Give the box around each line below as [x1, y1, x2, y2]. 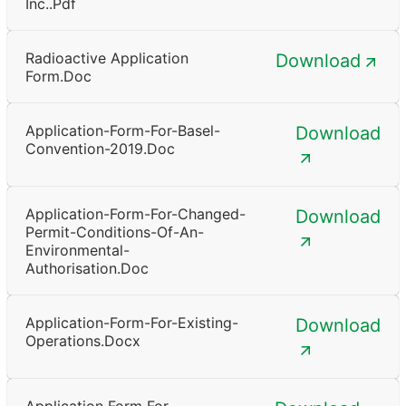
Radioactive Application [25, 48, 188, 67]
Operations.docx [25, 331, 140, 350]
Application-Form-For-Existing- [25, 313, 238, 332]
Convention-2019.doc [25, 139, 175, 158]
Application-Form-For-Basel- [25, 121, 220, 140]
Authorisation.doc [25, 258, 149, 277]
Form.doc [25, 66, 92, 85]
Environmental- [25, 240, 130, 259]
